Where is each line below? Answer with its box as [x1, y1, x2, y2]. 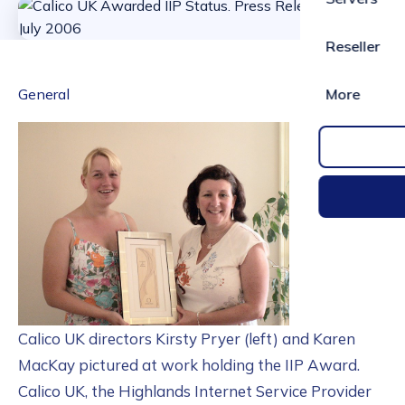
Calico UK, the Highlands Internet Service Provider [18, 381, 372, 400]
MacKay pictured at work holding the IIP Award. [18, 355, 360, 374]
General [18, 85, 70, 103]
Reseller [325, 37, 381, 55]
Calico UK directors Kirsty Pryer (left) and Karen [18, 329, 355, 348]
